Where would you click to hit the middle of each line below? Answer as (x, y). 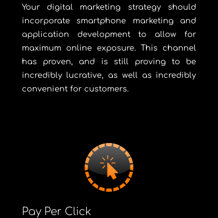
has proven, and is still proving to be (109, 62)
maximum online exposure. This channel (109, 48)
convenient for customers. (75, 89)
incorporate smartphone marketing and (109, 21)
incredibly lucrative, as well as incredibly (109, 75)
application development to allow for (109, 34)
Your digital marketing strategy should (109, 7)
